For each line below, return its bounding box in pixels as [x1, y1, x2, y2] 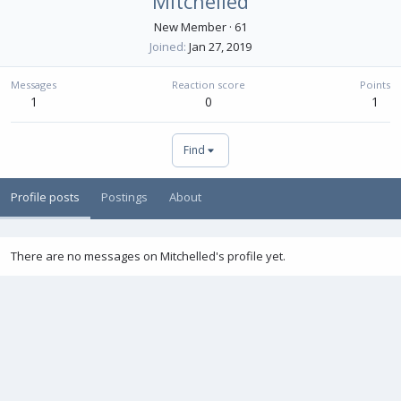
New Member [154, 19, 226, 35]
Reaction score [171, 78, 245, 91]
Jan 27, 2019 [189, 38, 252, 55]
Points [360, 78, 390, 91]
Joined [149, 38, 183, 55]
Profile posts [11, 189, 80, 205]
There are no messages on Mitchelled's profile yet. [11, 248, 286, 264]
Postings [101, 189, 148, 205]
